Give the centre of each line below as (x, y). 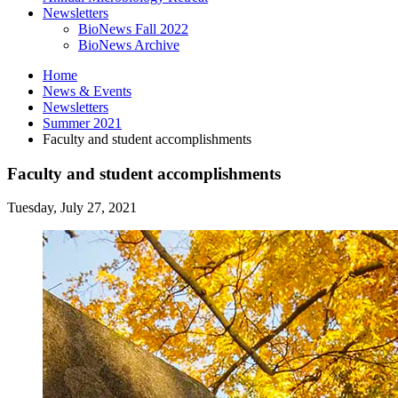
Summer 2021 (82, 123)
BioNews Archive (129, 44)
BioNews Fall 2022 (133, 28)
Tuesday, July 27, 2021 (72, 208)
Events (111, 91)
